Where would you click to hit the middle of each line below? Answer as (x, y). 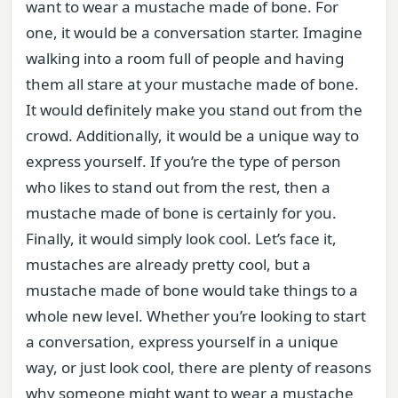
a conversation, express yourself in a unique (182, 341)
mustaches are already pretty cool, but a (168, 264)
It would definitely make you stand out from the (194, 109)
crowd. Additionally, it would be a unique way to (192, 135)
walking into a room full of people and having (185, 58)
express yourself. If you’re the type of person (183, 161)
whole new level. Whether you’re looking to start (196, 315)
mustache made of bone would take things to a (192, 290)
